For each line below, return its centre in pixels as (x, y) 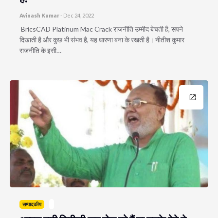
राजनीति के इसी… (40, 50)
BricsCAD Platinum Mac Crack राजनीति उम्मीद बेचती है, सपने (101, 29)
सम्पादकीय (32, 204)
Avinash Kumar (39, 15)
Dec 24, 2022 (79, 15)
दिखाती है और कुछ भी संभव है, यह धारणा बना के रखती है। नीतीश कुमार (102, 40)
